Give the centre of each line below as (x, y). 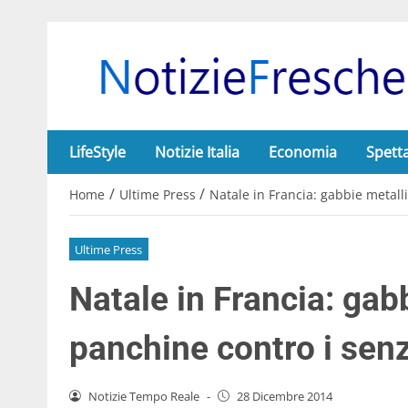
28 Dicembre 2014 (284, 396)
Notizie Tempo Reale (143, 396)
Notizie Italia (197, 152)
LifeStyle (97, 152)
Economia (303, 152)
